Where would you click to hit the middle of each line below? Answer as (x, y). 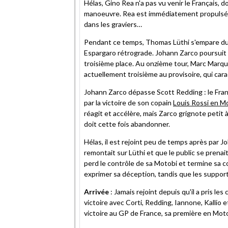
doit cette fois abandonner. (127, 124)
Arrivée (96, 191)
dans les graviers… (113, 24)
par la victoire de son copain (129, 102)
